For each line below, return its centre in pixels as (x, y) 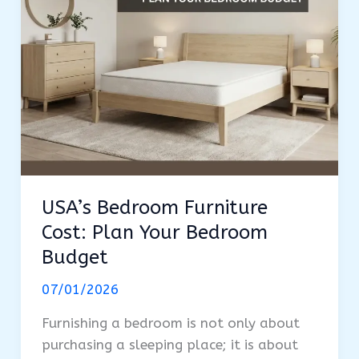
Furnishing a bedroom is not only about (170, 323)
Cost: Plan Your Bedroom (154, 233)
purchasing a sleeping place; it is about (169, 345)
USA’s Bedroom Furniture (154, 208)
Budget (75, 258)
